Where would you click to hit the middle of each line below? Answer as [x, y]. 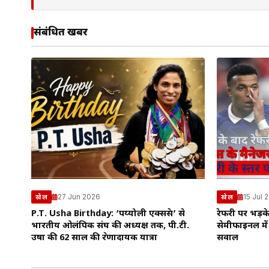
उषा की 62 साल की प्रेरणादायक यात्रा [94, 238]
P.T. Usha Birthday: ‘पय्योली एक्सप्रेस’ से [108, 214]
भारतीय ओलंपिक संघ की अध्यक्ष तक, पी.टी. [110, 226]
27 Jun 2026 [79, 197]
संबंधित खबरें [61, 33]
